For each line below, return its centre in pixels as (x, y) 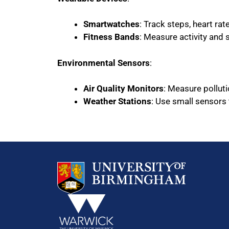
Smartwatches (111, 24)
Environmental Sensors (104, 63)
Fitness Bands (111, 37)
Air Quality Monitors (123, 88)
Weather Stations (117, 101)
